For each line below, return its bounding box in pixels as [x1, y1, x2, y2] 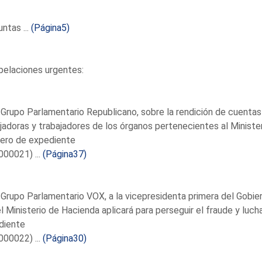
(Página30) [42, 232, 87, 244]
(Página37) [42, 148, 87, 160]
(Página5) [30, 22, 70, 33]
